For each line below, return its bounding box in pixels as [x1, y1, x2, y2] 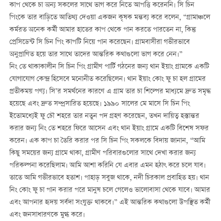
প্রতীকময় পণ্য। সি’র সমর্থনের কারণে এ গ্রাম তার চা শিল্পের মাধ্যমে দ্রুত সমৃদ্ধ [9, 86, 211, 98]
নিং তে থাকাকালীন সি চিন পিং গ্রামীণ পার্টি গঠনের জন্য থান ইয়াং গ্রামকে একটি [9, 62, 209, 73]
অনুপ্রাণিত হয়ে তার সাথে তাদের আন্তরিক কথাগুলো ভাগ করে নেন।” [9, 49, 183, 61]
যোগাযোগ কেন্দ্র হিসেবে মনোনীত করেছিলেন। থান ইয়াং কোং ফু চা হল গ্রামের [9, 74, 206, 85]
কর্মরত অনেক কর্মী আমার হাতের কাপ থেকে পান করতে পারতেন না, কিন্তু [9, 25, 196, 36]
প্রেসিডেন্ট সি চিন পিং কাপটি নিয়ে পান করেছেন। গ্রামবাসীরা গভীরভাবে [9, 37, 190, 48]
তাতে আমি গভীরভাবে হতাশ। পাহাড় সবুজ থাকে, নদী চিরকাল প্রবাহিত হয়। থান [9, 173, 209, 184]
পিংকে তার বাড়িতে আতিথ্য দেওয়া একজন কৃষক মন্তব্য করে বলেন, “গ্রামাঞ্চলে [9, 12, 210, 24]
